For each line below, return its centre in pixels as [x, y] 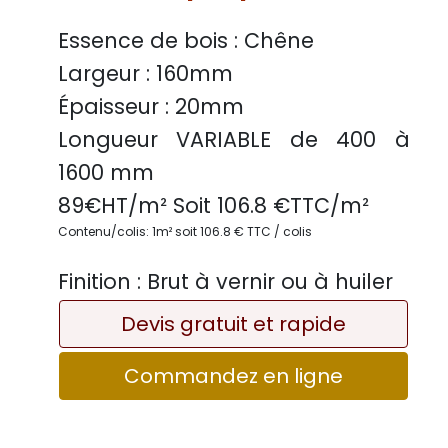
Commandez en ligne [234, 375]
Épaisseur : [113, 107]
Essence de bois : [147, 41]
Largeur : [103, 74]
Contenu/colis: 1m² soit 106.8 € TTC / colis [184, 232]
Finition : [99, 282]
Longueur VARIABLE [164, 140]
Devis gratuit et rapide [234, 324]
